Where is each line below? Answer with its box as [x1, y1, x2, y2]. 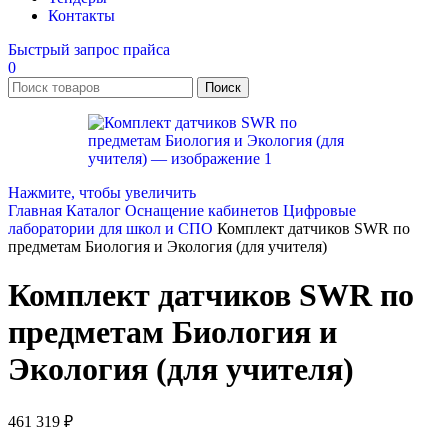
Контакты [48, 7, 115, 24]
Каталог [66, 202, 125, 219]
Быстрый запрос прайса [8, 41, 170, 58]
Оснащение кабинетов [125, 202, 283, 219]
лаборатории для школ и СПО [8, 220, 217, 237]
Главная [8, 202, 66, 219]
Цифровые [283, 202, 356, 219]
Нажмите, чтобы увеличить [8, 184, 196, 201]
